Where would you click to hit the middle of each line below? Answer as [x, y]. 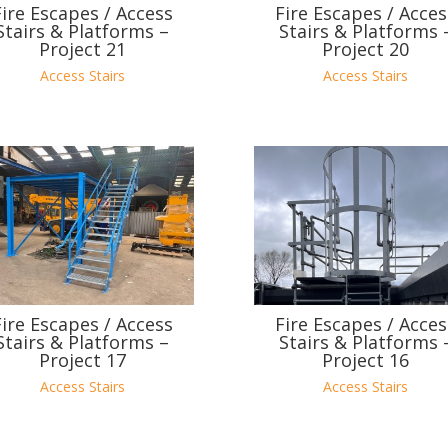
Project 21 [82, 49]
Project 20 [366, 49]
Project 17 [82, 360]
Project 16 [366, 360]
